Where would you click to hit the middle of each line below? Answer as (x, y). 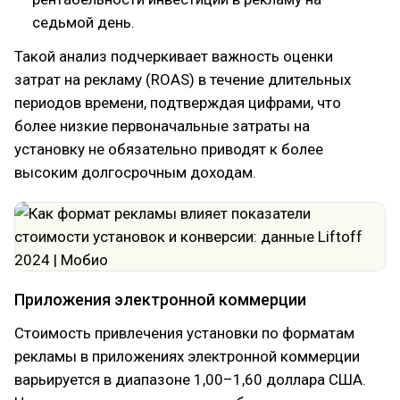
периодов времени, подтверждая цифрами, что (178, 103)
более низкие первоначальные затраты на (162, 126)
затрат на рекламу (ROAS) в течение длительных (183, 79)
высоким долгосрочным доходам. (135, 172)
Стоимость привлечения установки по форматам (184, 333)
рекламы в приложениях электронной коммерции (187, 356)
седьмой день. (83, 22)
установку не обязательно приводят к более (169, 149)
